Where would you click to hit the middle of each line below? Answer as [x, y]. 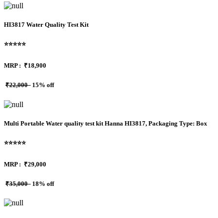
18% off [42, 184]
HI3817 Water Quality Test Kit [46, 24]
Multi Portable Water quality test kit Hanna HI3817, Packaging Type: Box [106, 123]
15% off [42, 85]
